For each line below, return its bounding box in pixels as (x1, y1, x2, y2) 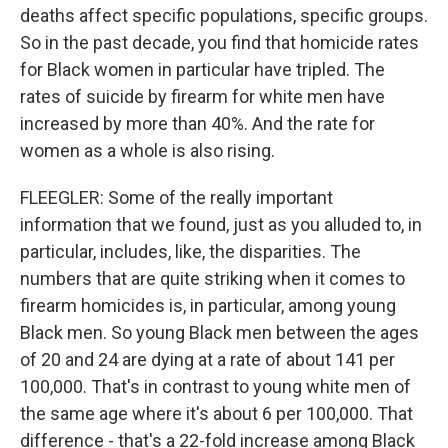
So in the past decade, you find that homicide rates (20, 32, 419, 53)
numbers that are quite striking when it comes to (20, 268, 405, 289)
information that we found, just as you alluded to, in (20, 214, 422, 235)
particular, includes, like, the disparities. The (20, 241, 361, 262)
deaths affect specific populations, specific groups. (20, 5, 428, 26)
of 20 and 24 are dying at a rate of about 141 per (20, 349, 395, 370)
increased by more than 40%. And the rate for (20, 113, 375, 134)
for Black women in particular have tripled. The (20, 59, 385, 80)
